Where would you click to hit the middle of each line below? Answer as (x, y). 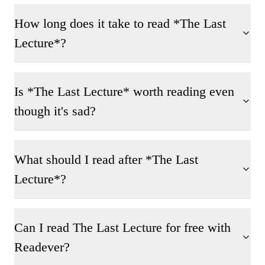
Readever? (42, 247)
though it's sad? (55, 111)
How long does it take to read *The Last (120, 23)
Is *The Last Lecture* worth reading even (124, 91)
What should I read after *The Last (106, 159)
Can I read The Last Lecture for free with (122, 227)
